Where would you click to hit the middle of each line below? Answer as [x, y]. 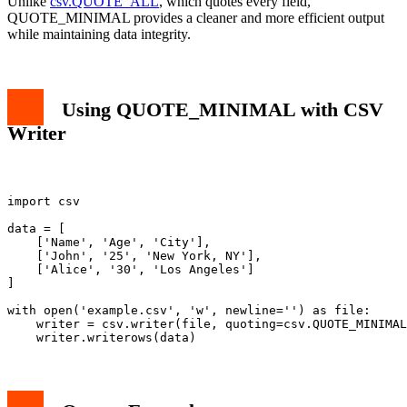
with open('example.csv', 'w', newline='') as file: [189, 310]
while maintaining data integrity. [99, 35]
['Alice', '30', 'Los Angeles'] [131, 269]
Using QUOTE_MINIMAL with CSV [223, 110]
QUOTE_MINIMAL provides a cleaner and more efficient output [196, 18]
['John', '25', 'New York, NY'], [134, 255]
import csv [44, 201]
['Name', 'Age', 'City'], [109, 242]
